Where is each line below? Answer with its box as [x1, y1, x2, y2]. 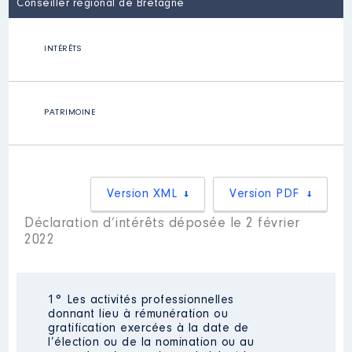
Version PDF [229, 188, 299, 200]
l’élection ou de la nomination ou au [48, 336, 255, 349]
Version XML [106, 188, 178, 200]
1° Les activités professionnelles [48, 294, 234, 306]
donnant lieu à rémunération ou [48, 308, 229, 321]
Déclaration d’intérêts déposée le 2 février [24, 217, 300, 231]
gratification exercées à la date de [48, 322, 249, 335]
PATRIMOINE [44, 108, 96, 117]
